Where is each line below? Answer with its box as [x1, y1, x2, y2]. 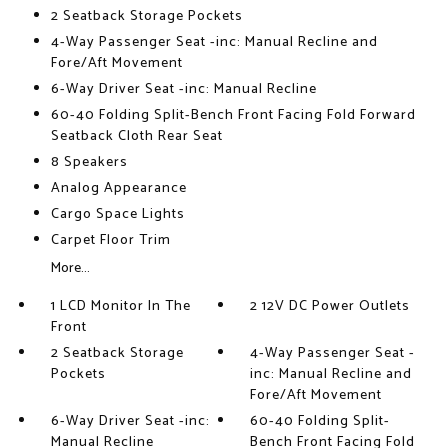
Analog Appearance [50, 177, 187, 200]
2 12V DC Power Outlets [250, 295, 411, 318]
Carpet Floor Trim [50, 229, 171, 252]
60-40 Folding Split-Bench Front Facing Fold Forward [50, 104, 416, 127]
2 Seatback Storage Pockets [50, 5, 243, 28]
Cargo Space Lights [50, 203, 185, 226]
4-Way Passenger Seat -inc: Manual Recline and [50, 31, 378, 54]
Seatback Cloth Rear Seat [50, 125, 223, 148]
